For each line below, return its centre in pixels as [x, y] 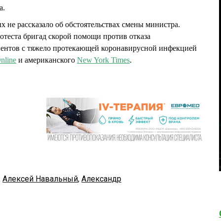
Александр [101, 179]
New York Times [103, 60]
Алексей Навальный [40, 179]
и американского [47, 60]
